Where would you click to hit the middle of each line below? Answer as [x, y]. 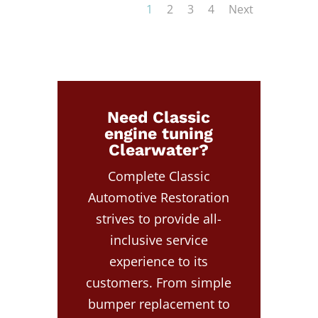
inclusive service [159, 240]
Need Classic [159, 117]
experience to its [159, 261]
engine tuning [159, 133]
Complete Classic [159, 176]
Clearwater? [159, 150]
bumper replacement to [159, 303]
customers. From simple [159, 282]
